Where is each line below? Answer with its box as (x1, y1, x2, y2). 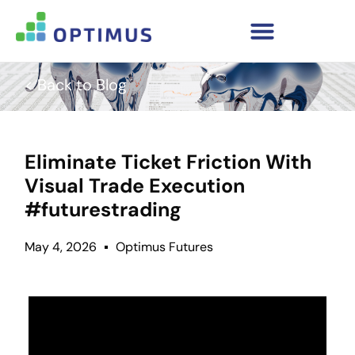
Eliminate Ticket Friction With (24, 149, 311, 176)
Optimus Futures (115, 239, 213, 256)
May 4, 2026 (24, 239, 97, 256)
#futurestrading (24, 197, 181, 223)
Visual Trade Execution (24, 173, 245, 200)
